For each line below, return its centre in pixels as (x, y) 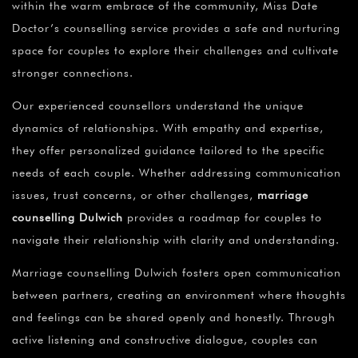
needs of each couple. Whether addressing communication (177, 173)
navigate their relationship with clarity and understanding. (176, 240)
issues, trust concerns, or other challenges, (135, 195)
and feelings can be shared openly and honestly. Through (174, 318)
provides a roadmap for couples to (223, 218)
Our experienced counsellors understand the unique (158, 106)
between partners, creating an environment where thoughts (179, 295)
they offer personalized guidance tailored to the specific (168, 151)
